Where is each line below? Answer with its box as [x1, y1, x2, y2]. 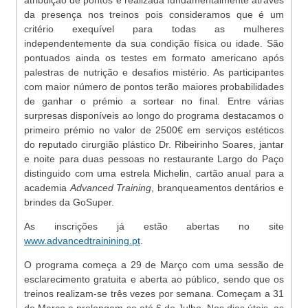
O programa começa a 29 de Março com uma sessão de [24, 259, 284, 270]
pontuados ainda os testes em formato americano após [24, 52, 284, 63]
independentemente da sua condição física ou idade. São [24, 38, 284, 49]
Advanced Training [69, 182, 152, 193]
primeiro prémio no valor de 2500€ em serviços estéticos [24, 124, 284, 135]
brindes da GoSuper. [24, 197, 114, 208]
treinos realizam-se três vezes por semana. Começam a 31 [24, 288, 284, 299]
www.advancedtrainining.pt [24, 235, 140, 246]
